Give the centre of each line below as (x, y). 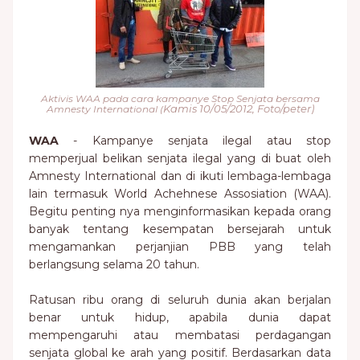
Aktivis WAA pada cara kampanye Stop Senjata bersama (180, 98)
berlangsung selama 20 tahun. (114, 264)
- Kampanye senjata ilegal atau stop (195, 141)
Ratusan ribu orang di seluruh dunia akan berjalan (180, 300)
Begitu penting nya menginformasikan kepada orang (180, 211)
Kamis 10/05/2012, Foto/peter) (238, 108)
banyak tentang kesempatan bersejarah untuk (180, 229)
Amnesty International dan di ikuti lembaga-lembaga (180, 176)
